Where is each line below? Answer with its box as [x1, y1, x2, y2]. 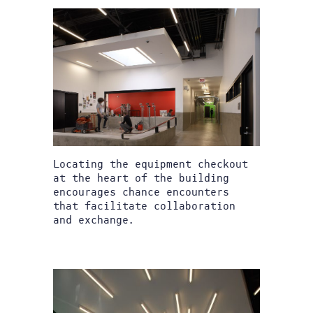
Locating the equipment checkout [53, 159, 248, 170]
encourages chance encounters [53, 187, 229, 198]
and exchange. [53, 214, 135, 226]
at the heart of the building [53, 173, 229, 184]
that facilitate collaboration [53, 201, 235, 212]
